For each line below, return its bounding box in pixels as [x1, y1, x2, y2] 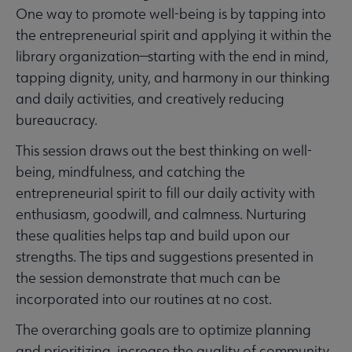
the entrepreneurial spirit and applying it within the [16, 26, 332, 45]
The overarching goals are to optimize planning [16, 321, 311, 339]
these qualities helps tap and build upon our [16, 226, 290, 245]
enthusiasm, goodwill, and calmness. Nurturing [16, 205, 306, 224]
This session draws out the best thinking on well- [16, 141, 312, 160]
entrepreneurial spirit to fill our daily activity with [16, 184, 315, 203]
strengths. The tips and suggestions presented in [16, 247, 313, 266]
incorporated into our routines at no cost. [16, 290, 272, 309]
